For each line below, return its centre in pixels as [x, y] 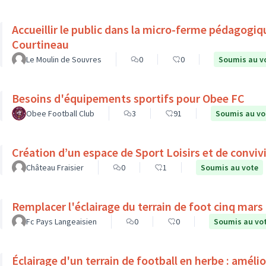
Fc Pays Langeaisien [61, 221]
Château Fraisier [55, 167]
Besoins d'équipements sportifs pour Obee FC [128, 98]
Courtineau [40, 44]
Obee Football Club [60, 113]
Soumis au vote [229, 167]
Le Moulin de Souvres [64, 59]
